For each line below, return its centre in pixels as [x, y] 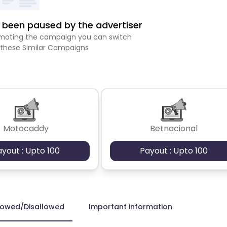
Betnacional [174, 128]
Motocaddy [26, 128]
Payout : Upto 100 [174, 150]
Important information [130, 206]
